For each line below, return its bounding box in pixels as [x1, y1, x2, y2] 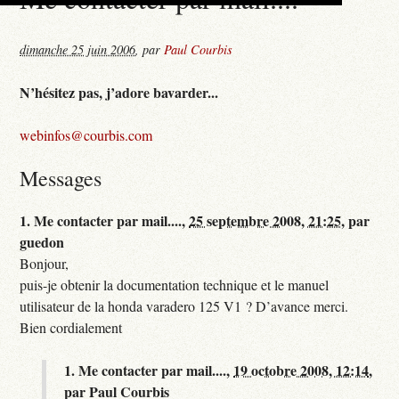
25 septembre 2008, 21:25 [189, 209, 342, 231]
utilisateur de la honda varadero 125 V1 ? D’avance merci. [20, 296, 349, 315]
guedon [20, 231, 65, 252]
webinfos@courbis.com [20, 125, 153, 144]
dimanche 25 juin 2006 [20, 40, 136, 58]
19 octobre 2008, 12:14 [233, 359, 370, 380]
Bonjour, [20, 253, 69, 273]
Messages [20, 163, 102, 192]
